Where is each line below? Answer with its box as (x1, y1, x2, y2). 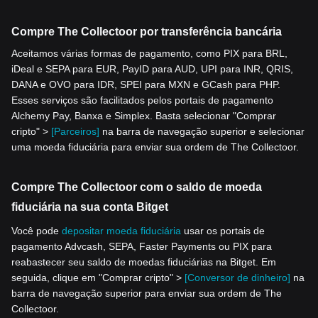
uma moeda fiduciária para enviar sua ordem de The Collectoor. (11, 141, 299, 153)
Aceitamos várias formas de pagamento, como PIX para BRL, (11, 48, 287, 60)
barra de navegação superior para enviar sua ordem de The (11, 287, 282, 300)
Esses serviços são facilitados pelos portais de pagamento (11, 94, 273, 106)
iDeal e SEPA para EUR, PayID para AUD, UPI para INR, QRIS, (11, 63, 293, 75)
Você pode (11, 225, 62, 237)
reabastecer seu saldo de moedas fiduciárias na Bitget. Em (11, 256, 276, 268)
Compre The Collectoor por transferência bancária (11, 26, 282, 38)
